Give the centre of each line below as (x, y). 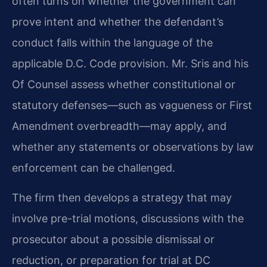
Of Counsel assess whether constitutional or (124, 85)
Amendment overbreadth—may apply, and (119, 126)
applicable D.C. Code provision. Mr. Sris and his (130, 64)
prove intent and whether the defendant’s (118, 22)
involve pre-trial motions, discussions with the (128, 218)
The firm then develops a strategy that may (122, 197)
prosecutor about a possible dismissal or (113, 239)
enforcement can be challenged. (94, 168)
